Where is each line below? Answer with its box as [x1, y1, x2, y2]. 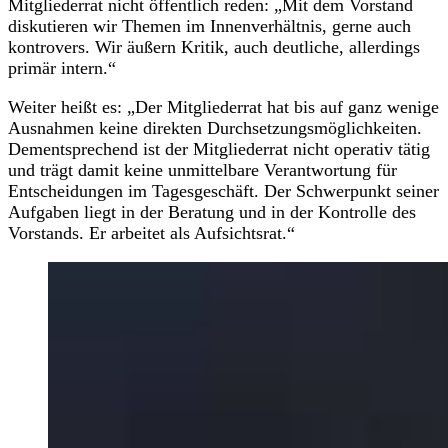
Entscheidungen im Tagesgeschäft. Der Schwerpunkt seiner [8, 180, 439, 201]
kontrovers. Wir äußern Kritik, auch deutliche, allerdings [8, 36, 420, 57]
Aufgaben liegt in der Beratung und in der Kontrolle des [8, 201, 416, 222]
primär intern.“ [8, 57, 116, 78]
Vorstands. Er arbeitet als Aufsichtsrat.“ [8, 222, 295, 243]
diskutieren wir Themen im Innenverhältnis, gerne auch [8, 15, 411, 36]
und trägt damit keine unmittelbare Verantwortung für [8, 159, 397, 180]
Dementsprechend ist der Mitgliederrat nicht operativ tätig [8, 138, 430, 159]
